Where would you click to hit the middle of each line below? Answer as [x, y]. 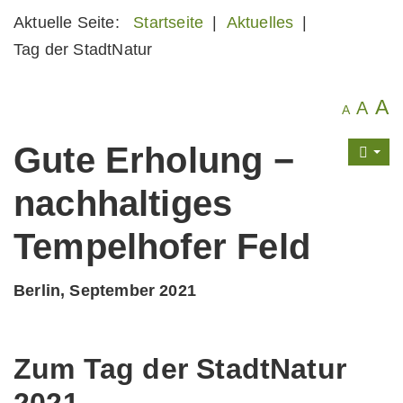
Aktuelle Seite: [72, 22]
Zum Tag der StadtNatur [180, 369]
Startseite [169, 22]
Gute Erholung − [154, 160]
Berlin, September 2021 [105, 291]
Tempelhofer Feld [162, 246]
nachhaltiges [123, 203]
